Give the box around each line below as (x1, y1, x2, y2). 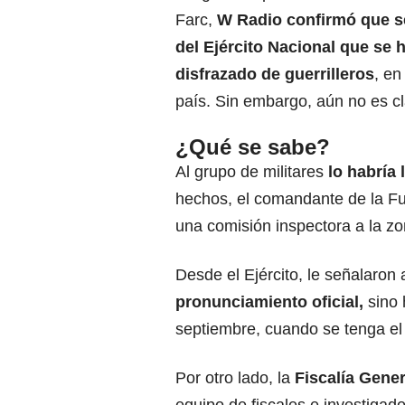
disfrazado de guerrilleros (175, 65, 374, 84)
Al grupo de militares (175, 163, 324, 182)
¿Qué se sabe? (175, 135, 330, 160)
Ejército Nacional (203, 38, 335, 57)
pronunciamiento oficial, (175, 293, 363, 312)
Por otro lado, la (175, 369, 295, 388)
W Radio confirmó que (217, 11, 390, 30)
